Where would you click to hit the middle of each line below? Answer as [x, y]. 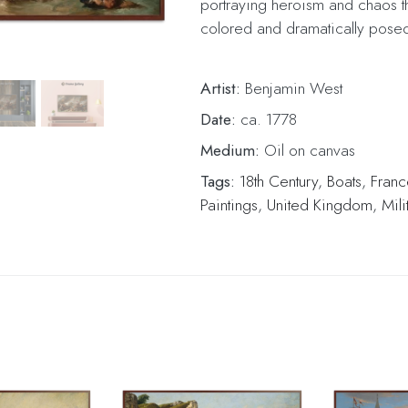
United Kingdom [320, 205]
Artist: [221, 88]
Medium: [230, 150]
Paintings [229, 205]
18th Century [279, 181]
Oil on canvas [308, 150]
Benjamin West [292, 88]
